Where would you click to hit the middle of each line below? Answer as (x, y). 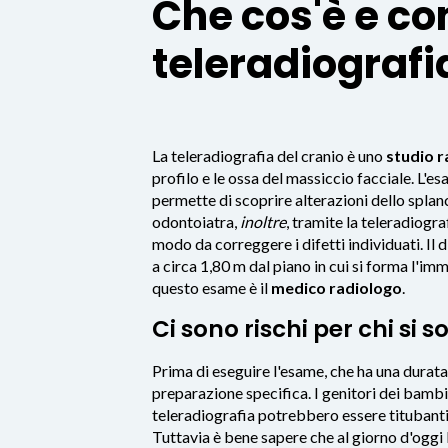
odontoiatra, (196, 221)
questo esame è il (211, 287)
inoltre (263, 221)
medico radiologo (336, 287)
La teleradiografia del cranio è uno (269, 155)
